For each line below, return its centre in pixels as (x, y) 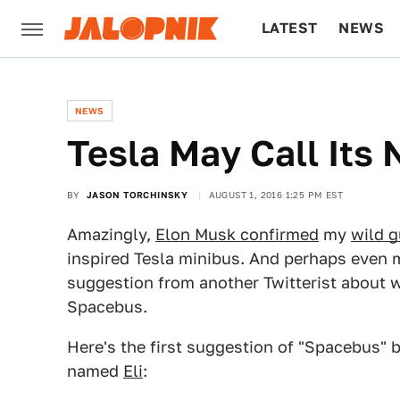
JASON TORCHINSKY (137, 195)
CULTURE (296, 85)
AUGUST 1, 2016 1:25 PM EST (276, 195)
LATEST (290, 28)
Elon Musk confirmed (237, 234)
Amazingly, (111, 234)
